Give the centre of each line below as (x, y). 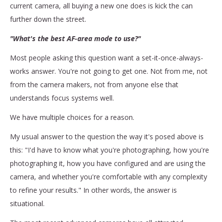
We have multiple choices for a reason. (73, 117)
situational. (28, 203)
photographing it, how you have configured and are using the (108, 163)
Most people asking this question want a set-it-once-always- (107, 57)
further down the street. (49, 19)
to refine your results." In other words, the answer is (93, 190)
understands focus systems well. (63, 98)
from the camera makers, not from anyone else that (94, 84)
